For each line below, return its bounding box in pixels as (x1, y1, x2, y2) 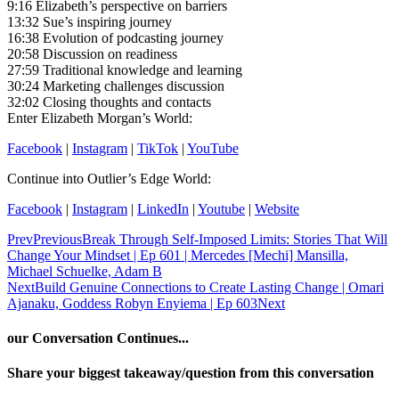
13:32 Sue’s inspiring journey (7, 13, 172, 29)
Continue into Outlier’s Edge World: (7, 170, 211, 186)
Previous (33, 231, 82, 247)
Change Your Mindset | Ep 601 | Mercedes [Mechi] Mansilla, (7, 247, 348, 263)
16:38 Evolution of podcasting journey (7, 29, 224, 45)
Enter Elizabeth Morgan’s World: (7, 110, 192, 126)
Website (255, 200, 299, 216)
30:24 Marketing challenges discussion (7, 77, 224, 94)
